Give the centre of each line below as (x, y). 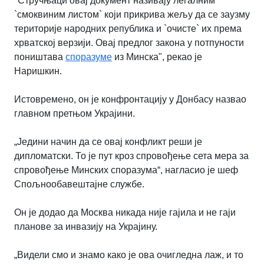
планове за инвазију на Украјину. (86, 226)
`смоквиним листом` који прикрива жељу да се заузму (132, 14)
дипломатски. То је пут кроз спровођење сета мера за (131, 156)
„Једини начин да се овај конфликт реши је (108, 141)
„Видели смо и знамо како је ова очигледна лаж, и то (129, 255)
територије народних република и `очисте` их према (128, 28)
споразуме (89, 57)
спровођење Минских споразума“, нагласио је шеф (126, 170)
